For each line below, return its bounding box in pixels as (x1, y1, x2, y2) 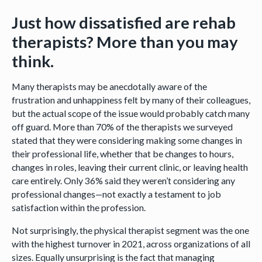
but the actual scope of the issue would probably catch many (11, 108, 250, 119)
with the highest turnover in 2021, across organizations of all (11, 238, 250, 250)
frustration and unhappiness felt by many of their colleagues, (11, 94, 250, 106)
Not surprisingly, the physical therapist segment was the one (11, 225, 249, 236)
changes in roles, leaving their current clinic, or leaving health (11, 161, 248, 173)
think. (11, 51, 57, 71)
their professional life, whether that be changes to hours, (11, 148, 233, 160)
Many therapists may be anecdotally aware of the (11, 81, 207, 92)
